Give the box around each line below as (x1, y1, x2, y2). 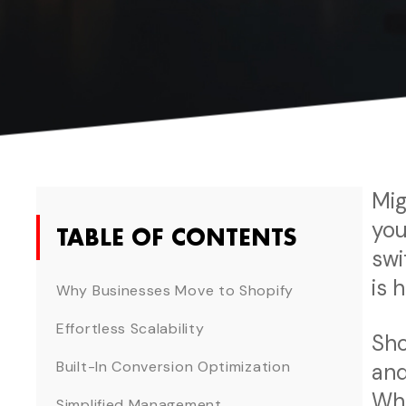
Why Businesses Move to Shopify (56, 281, 294, 301)
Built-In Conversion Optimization (56, 357, 291, 377)
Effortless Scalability (56, 319, 205, 339)
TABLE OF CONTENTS (56, 223, 296, 252)
